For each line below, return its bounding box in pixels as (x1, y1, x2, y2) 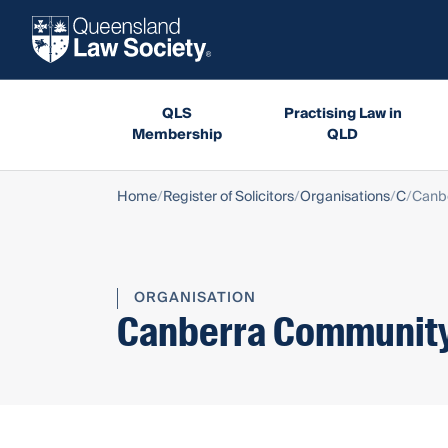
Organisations (300, 184, 390, 209)
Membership (131, 122, 222, 147)
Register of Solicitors (163, 184, 294, 209)
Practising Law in (283, 101, 402, 126)
